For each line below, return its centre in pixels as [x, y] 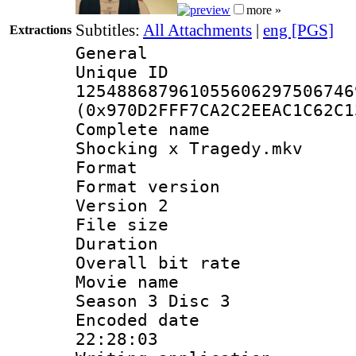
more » [264, 10]
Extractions [41, 29]
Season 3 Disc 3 [153, 301]
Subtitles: [109, 30]
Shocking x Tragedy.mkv [189, 148]
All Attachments [197, 30]
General [112, 53]
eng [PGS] [298, 30]
